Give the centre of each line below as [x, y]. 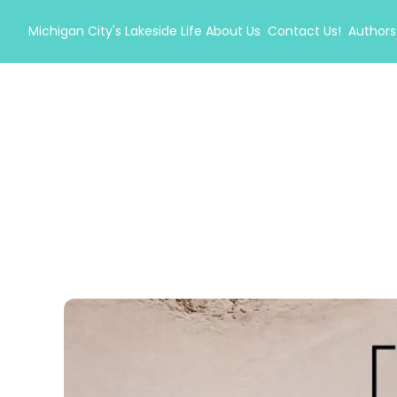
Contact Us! [304, 31]
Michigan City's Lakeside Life [115, 31]
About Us [233, 31]
